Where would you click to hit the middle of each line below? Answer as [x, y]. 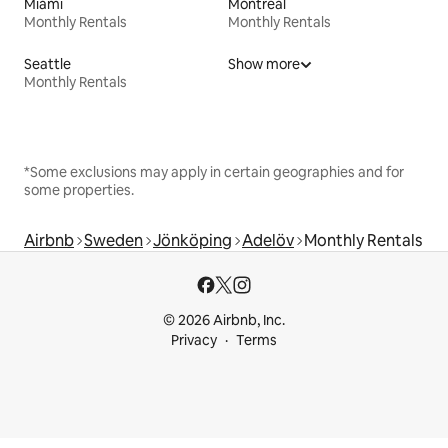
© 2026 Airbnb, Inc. [224, 320]
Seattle [47, 63]
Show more [264, 63]
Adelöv [268, 240]
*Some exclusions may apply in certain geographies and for [214, 171]
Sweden [113, 240]
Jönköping [192, 240]
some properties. [79, 189]
